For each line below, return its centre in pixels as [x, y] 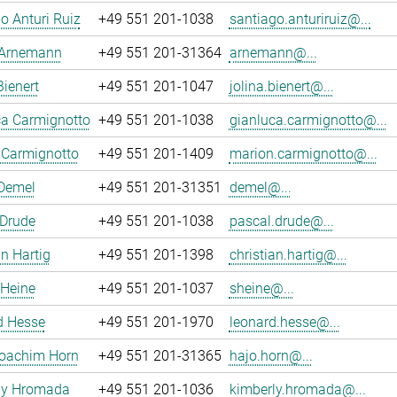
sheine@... [261, 288]
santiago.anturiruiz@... [300, 19]
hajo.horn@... [271, 356]
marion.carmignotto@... [303, 154]
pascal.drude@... [281, 221]
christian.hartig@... [288, 255]
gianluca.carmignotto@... [308, 120]
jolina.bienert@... [281, 86]
